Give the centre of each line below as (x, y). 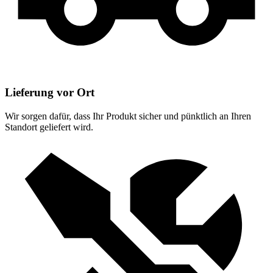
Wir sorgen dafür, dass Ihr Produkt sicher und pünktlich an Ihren (128, 116)
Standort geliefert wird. (49, 127)
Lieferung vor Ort (50, 92)
